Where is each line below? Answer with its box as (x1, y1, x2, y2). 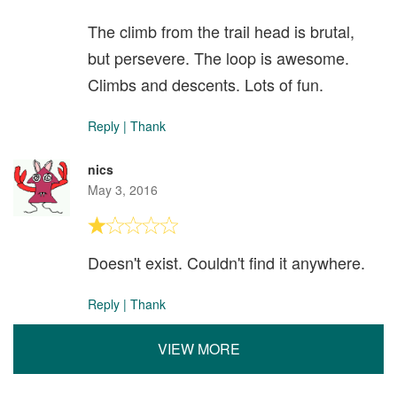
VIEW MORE (157, 339, 240, 359)
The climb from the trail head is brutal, (88, 19, 354, 43)
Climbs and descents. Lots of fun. (88, 73, 323, 96)
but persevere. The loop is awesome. (88, 46, 349, 69)
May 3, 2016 (88, 181, 158, 198)
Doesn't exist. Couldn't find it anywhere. (88, 251, 365, 274)
